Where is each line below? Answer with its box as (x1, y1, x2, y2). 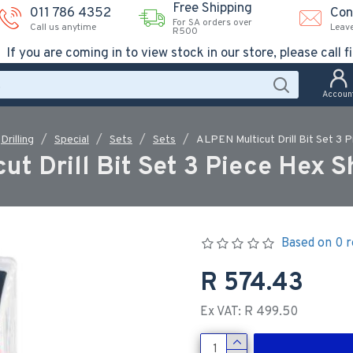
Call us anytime (30, 20, 96, 34)
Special (54, 132, 89, 147)
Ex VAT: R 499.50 (200, 304, 298, 320)
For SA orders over (173, 17, 252, 29)
